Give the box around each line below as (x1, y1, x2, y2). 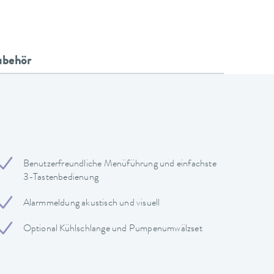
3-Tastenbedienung (23, 172, 99, 183)
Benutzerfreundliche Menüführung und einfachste (23, 159, 217, 169)
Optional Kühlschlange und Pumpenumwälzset (23, 224, 202, 234)
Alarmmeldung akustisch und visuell (23, 198, 160, 209)
